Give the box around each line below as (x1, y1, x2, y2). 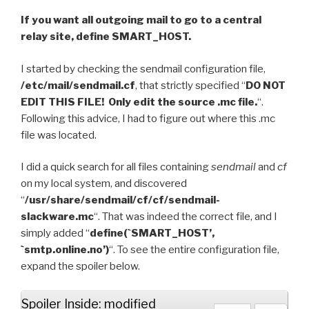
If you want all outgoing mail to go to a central (21, 14, 261, 27)
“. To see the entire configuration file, (109, 243, 279, 257)
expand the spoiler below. (21, 260, 140, 273)
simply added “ (21, 227, 90, 240)
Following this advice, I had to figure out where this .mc (21, 112, 275, 125)
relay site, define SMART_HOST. (21, 30, 191, 43)
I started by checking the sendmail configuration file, (21, 62, 266, 75)
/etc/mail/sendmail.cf (21, 79, 135, 92)
